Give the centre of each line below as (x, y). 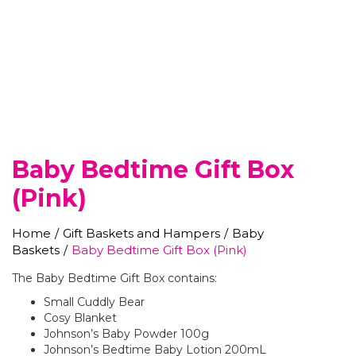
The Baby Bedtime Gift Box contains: (114, 278)
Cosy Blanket (80, 317)
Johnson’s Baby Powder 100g (126, 333)
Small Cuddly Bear (94, 302)
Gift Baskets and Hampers (141, 233)
